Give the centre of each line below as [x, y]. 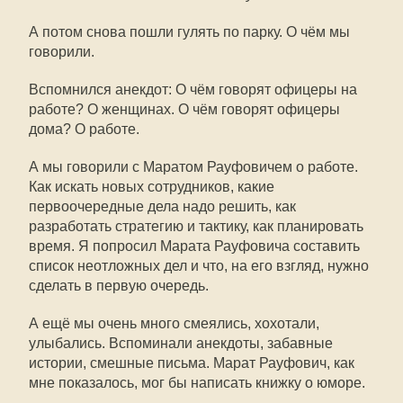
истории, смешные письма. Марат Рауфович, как [192, 363]
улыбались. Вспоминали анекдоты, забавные [181, 343]
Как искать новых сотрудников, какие [152, 187]
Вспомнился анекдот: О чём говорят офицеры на [193, 90]
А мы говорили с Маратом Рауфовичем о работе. [193, 167]
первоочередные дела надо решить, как [162, 206]
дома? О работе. [84, 129]
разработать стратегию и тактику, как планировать [196, 226]
